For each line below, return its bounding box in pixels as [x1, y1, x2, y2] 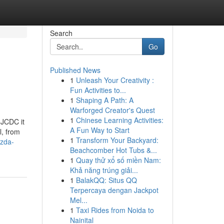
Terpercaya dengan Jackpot [69, 185, 158, 195]
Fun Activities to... [69, 85, 126, 95]
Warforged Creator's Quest [69, 105, 155, 115]
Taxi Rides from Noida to [75, 205, 154, 215]
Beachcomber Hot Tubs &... [69, 145, 157, 155]
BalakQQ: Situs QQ [75, 175, 137, 185]
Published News [49, 65, 100, 75]
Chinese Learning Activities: [75, 115, 163, 125]
